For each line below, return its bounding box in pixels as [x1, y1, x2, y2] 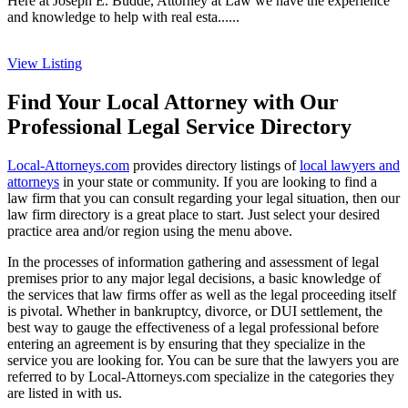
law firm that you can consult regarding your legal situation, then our [7, 189, 400, 206]
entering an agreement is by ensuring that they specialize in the [7, 335, 365, 352]
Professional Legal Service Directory [7, 115, 352, 138]
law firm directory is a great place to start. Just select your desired [7, 206, 380, 222]
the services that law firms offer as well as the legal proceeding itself [7, 286, 396, 302]
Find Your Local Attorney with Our [7, 90, 339, 114]
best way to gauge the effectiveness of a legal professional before [7, 319, 379, 335]
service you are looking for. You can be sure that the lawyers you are [7, 352, 399, 368]
